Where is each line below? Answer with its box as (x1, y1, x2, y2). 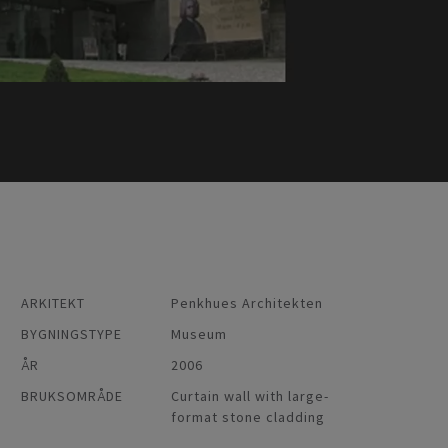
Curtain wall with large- (171, 386, 329, 405)
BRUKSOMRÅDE (21, 386, 123, 405)
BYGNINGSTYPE (21, 324, 122, 343)
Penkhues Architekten (171, 293, 323, 312)
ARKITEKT (21, 293, 85, 312)
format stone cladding (171, 407, 325, 426)
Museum (171, 324, 227, 343)
